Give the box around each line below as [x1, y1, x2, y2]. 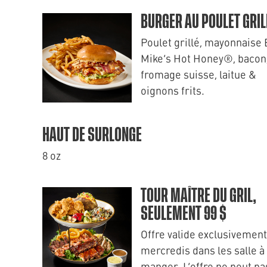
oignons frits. [141, 83, 204, 98]
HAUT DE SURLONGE [42, 126, 142, 145]
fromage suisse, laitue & [141, 67, 256, 82]
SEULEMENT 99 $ [141, 204, 226, 223]
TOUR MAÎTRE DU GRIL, [141, 187, 256, 206]
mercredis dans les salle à [141, 243, 265, 257]
